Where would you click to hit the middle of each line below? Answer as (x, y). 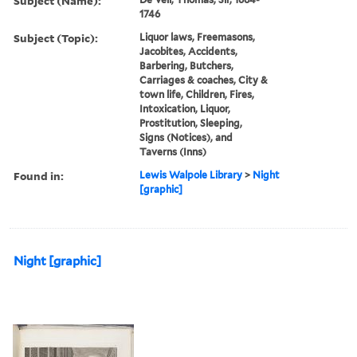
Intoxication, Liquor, (185, 108)
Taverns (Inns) (173, 151)
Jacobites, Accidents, (189, 51)
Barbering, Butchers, (187, 65)
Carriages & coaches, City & (204, 80)
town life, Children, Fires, (197, 94)
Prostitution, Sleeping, (191, 123)
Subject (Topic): (56, 37)
